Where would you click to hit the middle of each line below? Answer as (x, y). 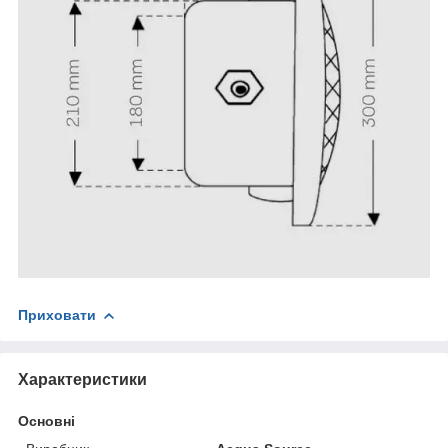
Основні (46, 421)
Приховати (57, 315)
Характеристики (82, 379)
